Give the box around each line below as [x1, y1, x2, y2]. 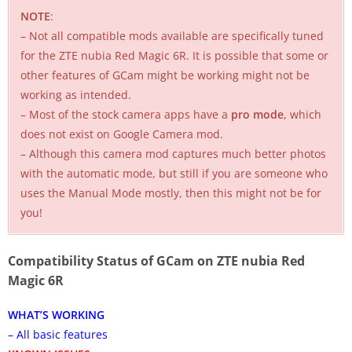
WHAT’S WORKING [8, 306, 104, 322]
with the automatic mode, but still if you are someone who [20, 165, 328, 181]
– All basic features [8, 326, 108, 342]
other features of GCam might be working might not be [20, 67, 310, 82]
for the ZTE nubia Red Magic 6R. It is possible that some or [20, 47, 328, 63]
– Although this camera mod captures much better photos [20, 145, 326, 161]
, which [284, 106, 321, 122]
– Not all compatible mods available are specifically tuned [20, 27, 324, 43]
